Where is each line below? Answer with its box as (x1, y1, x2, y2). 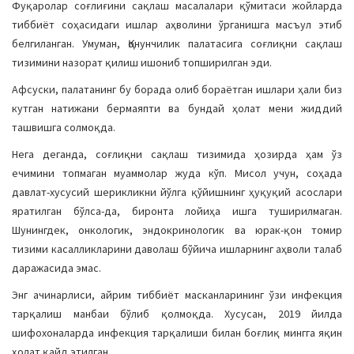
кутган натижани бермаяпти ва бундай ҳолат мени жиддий (12, 101, 342, 115)
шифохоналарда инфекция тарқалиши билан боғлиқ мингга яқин (12, 326, 342, 340)
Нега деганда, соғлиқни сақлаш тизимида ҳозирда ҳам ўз (12, 147, 342, 161)
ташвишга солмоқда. (12, 120, 115, 134)
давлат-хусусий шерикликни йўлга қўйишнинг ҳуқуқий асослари (12, 185, 342, 199)
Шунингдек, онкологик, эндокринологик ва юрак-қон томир (12, 223, 342, 237)
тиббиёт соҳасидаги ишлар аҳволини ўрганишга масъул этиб (12, 17, 342, 32)
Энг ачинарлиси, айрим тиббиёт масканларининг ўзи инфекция (12, 288, 342, 302)
